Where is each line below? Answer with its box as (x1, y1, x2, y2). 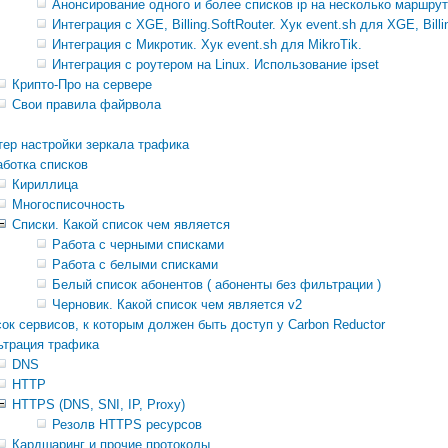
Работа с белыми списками (52, 257, 218, 273)
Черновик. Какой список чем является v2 (52, 297, 302, 313)
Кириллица (12, 177, 78, 193)
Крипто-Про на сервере (12, 77, 152, 93)
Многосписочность (12, 197, 125, 213)
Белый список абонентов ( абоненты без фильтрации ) (52, 277, 381, 293)
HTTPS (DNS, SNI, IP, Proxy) (12, 397, 185, 413)
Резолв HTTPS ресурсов (52, 417, 202, 433)
